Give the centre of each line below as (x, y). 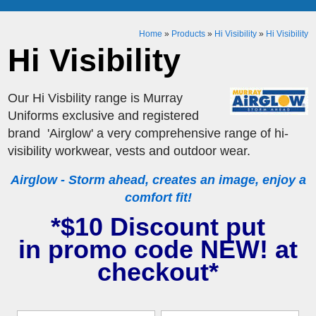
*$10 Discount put (158, 227)
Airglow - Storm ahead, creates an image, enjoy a (158, 180)
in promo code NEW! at (158, 249)
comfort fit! (158, 197)
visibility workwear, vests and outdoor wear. (129, 151)
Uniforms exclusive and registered (104, 116)
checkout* (158, 272)
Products (188, 34)
